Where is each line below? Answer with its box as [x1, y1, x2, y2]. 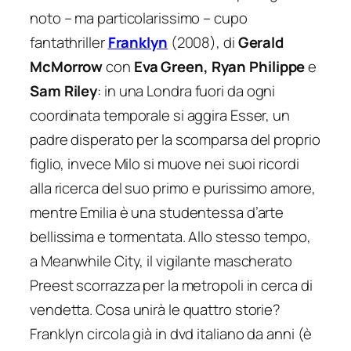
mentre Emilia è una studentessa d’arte [30, 201, 284, 223]
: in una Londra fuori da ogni [97, 80, 276, 101]
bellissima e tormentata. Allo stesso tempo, [30, 226, 311, 247]
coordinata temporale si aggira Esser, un [30, 104, 290, 125]
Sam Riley [30, 80, 98, 101]
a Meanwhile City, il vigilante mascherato [30, 250, 292, 271]
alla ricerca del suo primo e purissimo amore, [30, 177, 316, 198]
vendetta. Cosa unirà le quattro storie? [30, 299, 281, 320]
